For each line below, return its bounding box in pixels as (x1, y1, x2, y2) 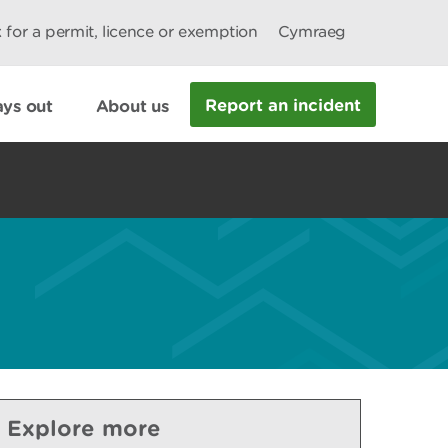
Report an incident (205, 94, 362, 114)
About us (95, 95, 169, 115)
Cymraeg (277, 22, 346, 41)
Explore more (7, 415, 161, 440)
